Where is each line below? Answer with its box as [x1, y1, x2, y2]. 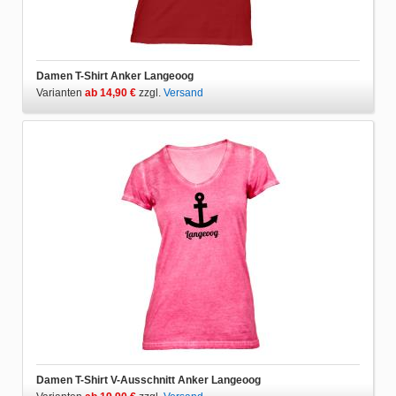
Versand [164, 86, 203, 99]
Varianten [36, 86, 85, 99]
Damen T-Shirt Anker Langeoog [36, 69, 194, 82]
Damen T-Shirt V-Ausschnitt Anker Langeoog [36, 373, 261, 386]
